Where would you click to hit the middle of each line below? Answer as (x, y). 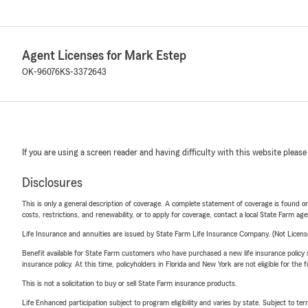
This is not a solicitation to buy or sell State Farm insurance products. (130, 283)
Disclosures (52, 183)
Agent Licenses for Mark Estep (104, 56)
